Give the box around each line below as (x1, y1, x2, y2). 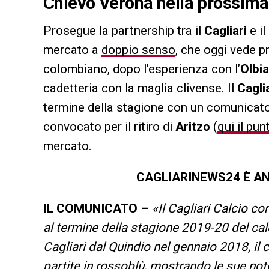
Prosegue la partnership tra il (43, 23, 204, 38)
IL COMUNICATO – (43, 201, 152, 216)
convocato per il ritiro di (43, 119, 175, 134)
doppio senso (101, 42, 175, 57)
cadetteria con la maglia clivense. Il (43, 80, 237, 95)
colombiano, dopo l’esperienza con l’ (43, 61, 240, 76)
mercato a (43, 42, 101, 57)
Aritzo (175, 119, 213, 134)
